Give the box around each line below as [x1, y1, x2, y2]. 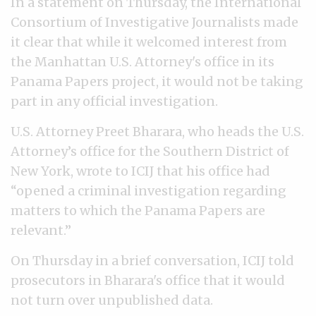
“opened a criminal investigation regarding [11, 183, 286, 199]
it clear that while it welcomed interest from [11, 34, 287, 50]
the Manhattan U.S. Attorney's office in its [11, 54, 274, 70]
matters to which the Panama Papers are [11, 202, 265, 219]
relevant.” [11, 222, 71, 238]
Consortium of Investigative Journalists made [11, 14, 298, 30]
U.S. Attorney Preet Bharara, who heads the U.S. [11, 123, 304, 140]
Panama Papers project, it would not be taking [11, 73, 303, 90]
